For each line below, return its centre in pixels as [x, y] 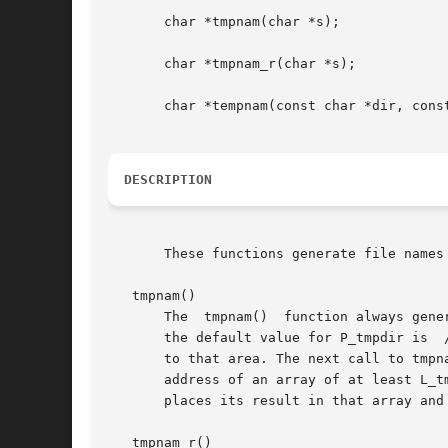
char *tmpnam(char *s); [224, 22]
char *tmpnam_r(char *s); [232, 64]
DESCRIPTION [168, 180]
